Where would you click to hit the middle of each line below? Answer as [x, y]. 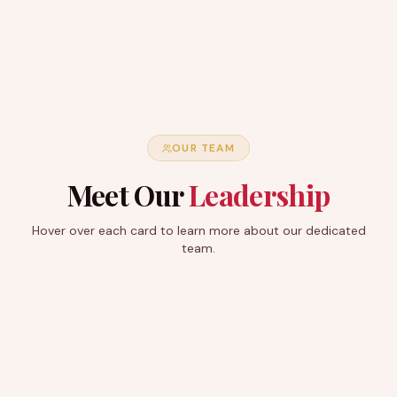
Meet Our [128, 195]
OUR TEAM [203, 148]
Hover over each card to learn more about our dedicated [198, 230]
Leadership [259, 195]
